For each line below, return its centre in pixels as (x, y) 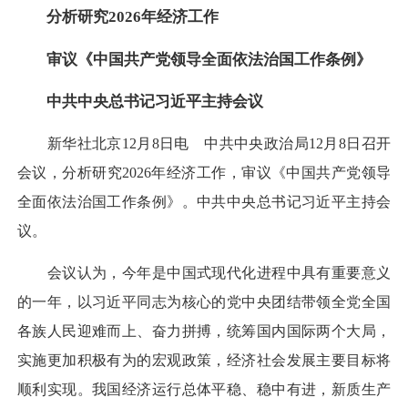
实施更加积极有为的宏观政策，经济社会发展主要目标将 (204, 361)
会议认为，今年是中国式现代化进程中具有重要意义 (204, 273)
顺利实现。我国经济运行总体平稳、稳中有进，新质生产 (204, 390)
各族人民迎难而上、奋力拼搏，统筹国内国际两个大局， (204, 331)
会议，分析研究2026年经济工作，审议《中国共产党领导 (204, 173)
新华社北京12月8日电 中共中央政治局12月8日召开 (204, 144)
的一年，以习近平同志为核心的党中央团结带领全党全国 (204, 302)
